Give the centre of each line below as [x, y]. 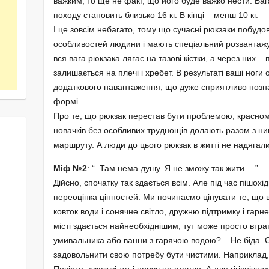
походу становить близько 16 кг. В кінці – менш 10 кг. [156, 15]
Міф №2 [70, 168]
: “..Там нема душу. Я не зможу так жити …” [172, 168]
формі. [67, 102]
